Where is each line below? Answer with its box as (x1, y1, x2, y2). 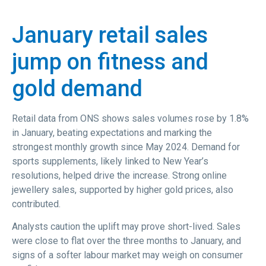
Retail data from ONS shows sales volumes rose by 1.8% (12, 112, 249, 124)
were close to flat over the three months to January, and (12, 235, 241, 247)
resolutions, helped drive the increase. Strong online (12, 169, 227, 181)
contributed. (12, 198, 61, 210)
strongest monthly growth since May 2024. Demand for (12, 141, 240, 153)
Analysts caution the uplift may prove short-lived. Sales (12, 221, 240, 233)
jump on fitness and (12, 48, 208, 75)
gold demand (12, 75, 142, 102)
